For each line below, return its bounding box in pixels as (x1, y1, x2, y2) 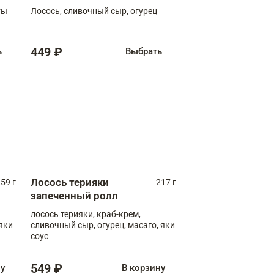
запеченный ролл (31, 189, 118, 202)
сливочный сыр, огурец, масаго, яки (31, 220, 175, 230)
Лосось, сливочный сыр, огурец (31, 6, 157, 16)
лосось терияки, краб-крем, (31, 209, 141, 219)
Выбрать (125, 46, 162, 57)
